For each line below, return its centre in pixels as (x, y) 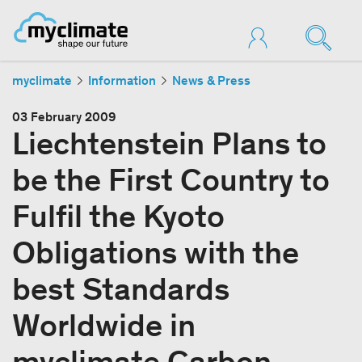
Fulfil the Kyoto (118, 216)
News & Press (211, 80)
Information (122, 80)
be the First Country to (171, 179)
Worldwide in (104, 325)
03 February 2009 (64, 117)
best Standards (121, 288)
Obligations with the (156, 252)
